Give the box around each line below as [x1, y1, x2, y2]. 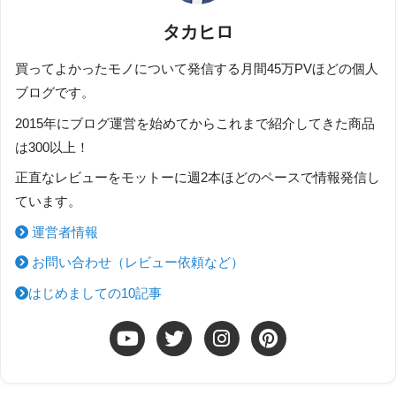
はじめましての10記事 [28, 286, 162, 301]
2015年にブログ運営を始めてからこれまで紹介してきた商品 [15, 116, 375, 131]
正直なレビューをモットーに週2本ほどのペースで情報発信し [15, 171, 380, 186]
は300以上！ [15, 140, 89, 155]
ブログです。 [15, 86, 95, 101]
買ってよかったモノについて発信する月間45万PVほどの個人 [15, 62, 378, 77]
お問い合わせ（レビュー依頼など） [28, 255, 244, 270]
